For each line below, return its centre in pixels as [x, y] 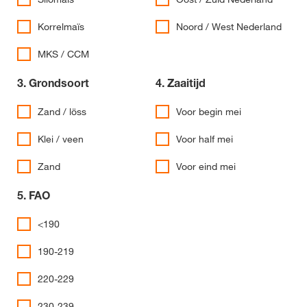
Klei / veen [61, 139]
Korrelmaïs [61, 27]
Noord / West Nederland [229, 27]
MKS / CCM [63, 54]
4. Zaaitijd [181, 83]
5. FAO [34, 195]
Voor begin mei [209, 112]
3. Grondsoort [53, 83]
